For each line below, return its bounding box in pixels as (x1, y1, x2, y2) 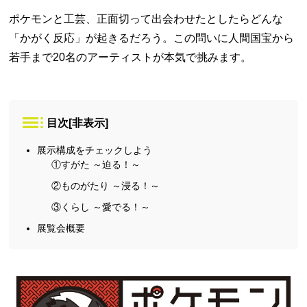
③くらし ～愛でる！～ (51, 201, 151, 212)
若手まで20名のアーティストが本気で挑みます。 (9, 51, 252, 63)
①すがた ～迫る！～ (51, 158, 141, 170)
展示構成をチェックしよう (37, 144, 153, 156)
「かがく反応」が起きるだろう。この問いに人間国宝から (9, 32, 295, 44)
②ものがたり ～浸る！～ (51, 180, 160, 191)
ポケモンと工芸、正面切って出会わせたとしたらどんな (9, 12, 284, 25)
